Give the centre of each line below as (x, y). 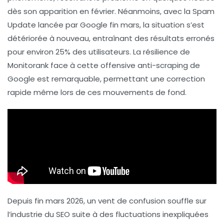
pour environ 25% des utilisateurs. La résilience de (99, 52)
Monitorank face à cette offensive (72, 65)
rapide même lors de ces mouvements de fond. (97, 92)
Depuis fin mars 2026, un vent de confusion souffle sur (107, 201)
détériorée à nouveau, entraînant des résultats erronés (111, 38)
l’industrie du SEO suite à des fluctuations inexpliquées (108, 214)
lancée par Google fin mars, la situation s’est (120, 25)
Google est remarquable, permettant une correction (106, 79)
